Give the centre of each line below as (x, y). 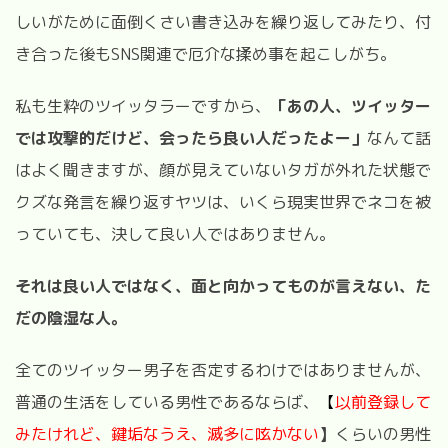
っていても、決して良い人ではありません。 (175, 233)
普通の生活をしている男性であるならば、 (167, 401)
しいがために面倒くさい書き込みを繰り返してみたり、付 (223, 21)
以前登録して (383, 401)
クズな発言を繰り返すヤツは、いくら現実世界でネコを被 (223, 201)
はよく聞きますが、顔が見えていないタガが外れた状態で (223, 169)
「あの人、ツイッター (351, 105)
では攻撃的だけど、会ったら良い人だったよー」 (191, 137)
